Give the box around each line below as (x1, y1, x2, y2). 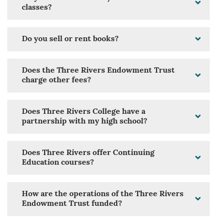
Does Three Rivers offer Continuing (22, 149, 155, 157)
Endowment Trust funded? (22, 200, 122, 208)
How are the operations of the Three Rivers (22, 190, 184, 199)
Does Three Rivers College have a (22, 108, 145, 116)
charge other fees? (22, 77, 91, 85)
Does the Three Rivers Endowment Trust (22, 67, 175, 75)
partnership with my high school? (22, 118, 147, 126)
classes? (22, 4, 52, 12)
